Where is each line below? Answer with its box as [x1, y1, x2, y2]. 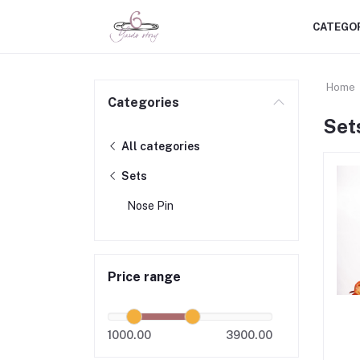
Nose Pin [127, 199, 174, 212]
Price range [108, 269, 181, 284]
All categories [119, 140, 200, 153]
